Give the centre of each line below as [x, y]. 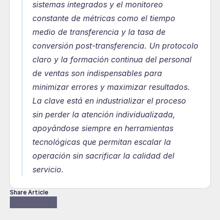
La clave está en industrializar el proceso [109, 101]
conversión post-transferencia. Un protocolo [115, 46]
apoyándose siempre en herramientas [103, 128]
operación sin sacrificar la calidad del [103, 156]
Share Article [29, 192]
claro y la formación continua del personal [112, 59]
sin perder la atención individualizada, [104, 114]
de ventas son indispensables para [97, 73]
